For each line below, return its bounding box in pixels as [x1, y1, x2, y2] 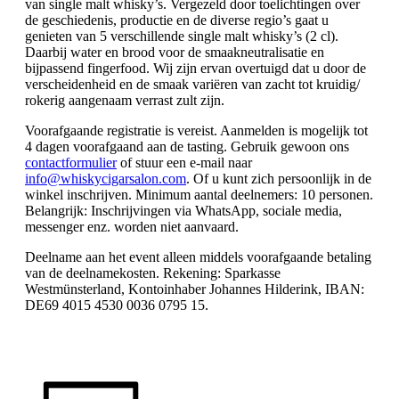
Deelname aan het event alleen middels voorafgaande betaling [25, 249, 371, 265]
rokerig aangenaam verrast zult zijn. [25, 93, 224, 108]
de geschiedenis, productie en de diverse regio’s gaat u [25, 12, 329, 28]
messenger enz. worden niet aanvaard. [25, 219, 239, 234]
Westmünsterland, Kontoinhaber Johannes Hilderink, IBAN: [25, 281, 364, 297]
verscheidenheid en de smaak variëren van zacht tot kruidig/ [25, 77, 360, 92]
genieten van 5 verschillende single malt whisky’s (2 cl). [25, 28, 338, 44]
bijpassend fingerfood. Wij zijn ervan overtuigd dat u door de [25, 61, 366, 76]
